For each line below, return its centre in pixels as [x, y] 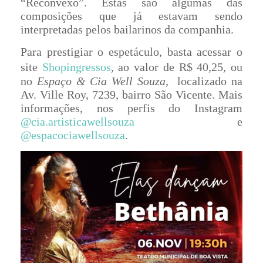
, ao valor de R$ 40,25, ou [177, 67]
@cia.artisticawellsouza [77, 121]
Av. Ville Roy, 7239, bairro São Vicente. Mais [131, 94]
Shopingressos [76, 67]
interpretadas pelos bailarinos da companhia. [127, 29]
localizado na [210, 81]
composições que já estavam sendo [131, 16]
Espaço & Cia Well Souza [101, 81]
